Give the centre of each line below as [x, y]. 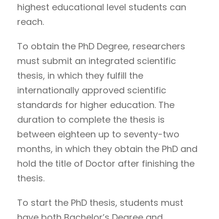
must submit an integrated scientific [97, 61]
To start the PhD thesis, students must [100, 203]
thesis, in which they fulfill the [80, 76]
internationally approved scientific [92, 90]
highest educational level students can [102, 7]
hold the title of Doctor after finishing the [106, 164]
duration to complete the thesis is [91, 120]
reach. [31, 22]
